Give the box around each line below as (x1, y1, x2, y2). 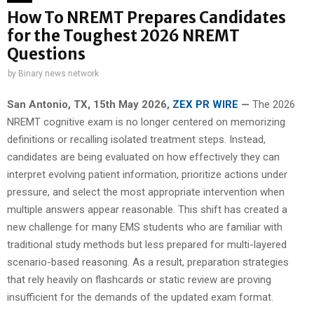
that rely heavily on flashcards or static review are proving (7, 273, 271, 286)
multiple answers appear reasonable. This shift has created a (7, 203, 287, 216)
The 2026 (252, 97, 295, 111)
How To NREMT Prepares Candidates (7, 8, 286, 28)
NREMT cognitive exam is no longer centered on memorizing (7, 115, 285, 128)
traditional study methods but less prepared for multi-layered (7, 238, 287, 251)
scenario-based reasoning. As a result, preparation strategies (7, 255, 289, 268)
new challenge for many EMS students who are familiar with (7, 220, 282, 233)
